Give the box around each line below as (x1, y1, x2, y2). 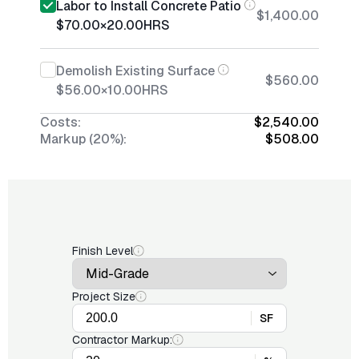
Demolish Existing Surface (56, 63, 215, 79)
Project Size (72, 289, 135, 304)
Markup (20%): (40, 131, 127, 147)
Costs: (40, 114, 81, 131)
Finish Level (72, 244, 133, 258)
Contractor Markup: (72, 333, 172, 347)
